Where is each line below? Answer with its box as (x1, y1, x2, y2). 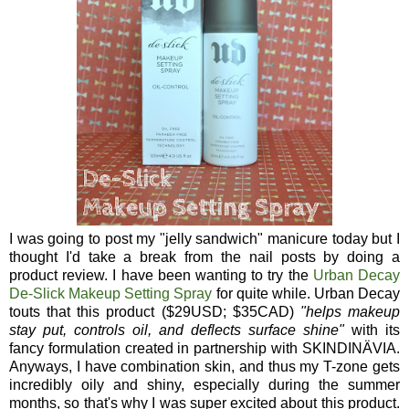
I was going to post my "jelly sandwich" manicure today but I (9, 231, 400, 247)
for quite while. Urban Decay (212, 286, 400, 302)
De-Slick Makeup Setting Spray (9, 286, 213, 302)
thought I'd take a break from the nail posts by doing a (9, 249, 400, 266)
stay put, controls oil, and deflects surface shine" (9, 322, 344, 339)
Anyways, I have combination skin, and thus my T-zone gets (9, 359, 400, 375)
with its (344, 322, 400, 339)
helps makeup (305, 304, 401, 320)
